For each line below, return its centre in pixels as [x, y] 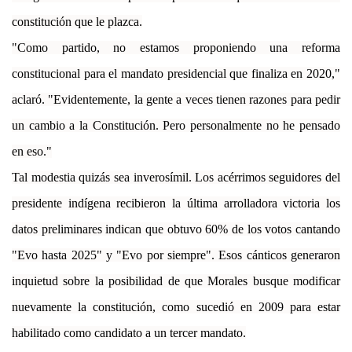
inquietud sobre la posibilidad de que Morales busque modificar [176, 280]
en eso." [32, 151]
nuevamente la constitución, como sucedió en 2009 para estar [176, 306]
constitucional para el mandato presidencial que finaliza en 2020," [176, 73]
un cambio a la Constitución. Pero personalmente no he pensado [176, 125]
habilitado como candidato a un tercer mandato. [129, 332]
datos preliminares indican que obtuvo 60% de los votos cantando [176, 229]
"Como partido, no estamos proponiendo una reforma [176, 47]
